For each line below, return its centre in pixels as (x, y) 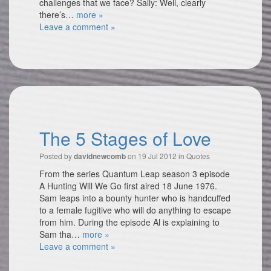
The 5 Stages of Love (125, 138)
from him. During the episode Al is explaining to (129, 222)
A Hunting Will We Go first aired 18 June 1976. (128, 186)
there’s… (58, 15)
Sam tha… (61, 234)
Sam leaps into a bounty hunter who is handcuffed (135, 198)
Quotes (198, 156)
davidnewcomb (100, 156)
